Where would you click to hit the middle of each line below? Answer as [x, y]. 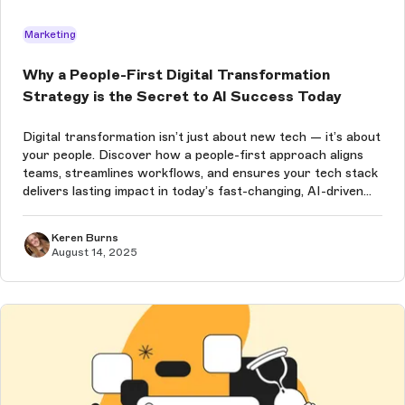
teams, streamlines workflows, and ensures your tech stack [200, 174]
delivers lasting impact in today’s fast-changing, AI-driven [193, 192]
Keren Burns [85, 238]
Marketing [50, 35]
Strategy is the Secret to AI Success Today [182, 97]
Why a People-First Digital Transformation [176, 75]
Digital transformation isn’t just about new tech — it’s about [202, 137]
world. [41, 210]
